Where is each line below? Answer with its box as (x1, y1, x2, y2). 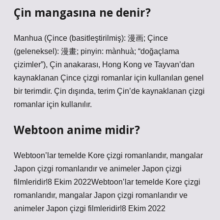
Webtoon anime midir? (14, 122, 140, 137)
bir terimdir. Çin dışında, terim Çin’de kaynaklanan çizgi (14, 87, 205, 95)
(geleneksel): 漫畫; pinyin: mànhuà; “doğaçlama (14, 47, 179, 55)
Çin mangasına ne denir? (14, 5, 151, 20)
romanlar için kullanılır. (14, 100, 92, 109)
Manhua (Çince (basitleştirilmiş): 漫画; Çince (14, 34, 168, 42)
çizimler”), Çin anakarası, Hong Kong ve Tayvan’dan (14, 60, 194, 69)
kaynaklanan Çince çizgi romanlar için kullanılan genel (14, 74, 204, 82)
